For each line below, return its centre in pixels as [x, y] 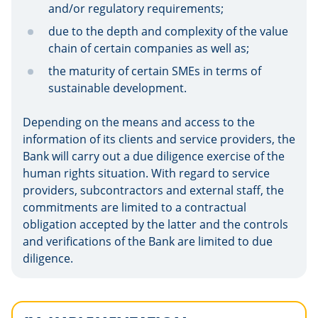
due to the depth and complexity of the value [168, 31]
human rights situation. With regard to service [146, 173]
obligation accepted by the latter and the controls [155, 224]
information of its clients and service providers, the [159, 139]
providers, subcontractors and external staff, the [153, 190]
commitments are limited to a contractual [135, 207]
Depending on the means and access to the [139, 122]
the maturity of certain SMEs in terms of [155, 71]
